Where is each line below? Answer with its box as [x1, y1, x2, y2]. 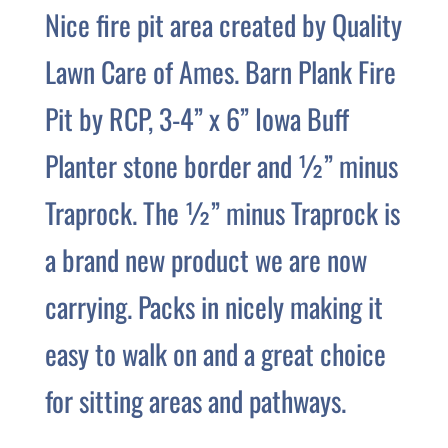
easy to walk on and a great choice [44, 333, 386, 375]
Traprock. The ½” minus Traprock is [44, 192, 400, 234]
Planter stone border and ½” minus [44, 145, 398, 187]
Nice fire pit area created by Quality [44, 4, 402, 46]
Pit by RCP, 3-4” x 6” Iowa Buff [44, 98, 349, 140]
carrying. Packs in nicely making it [44, 286, 383, 328]
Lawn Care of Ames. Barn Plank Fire [44, 51, 396, 93]
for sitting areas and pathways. [44, 380, 346, 422]
